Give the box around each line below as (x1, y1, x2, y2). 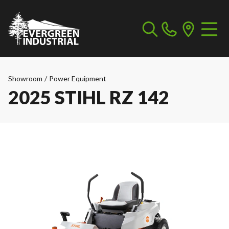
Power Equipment (49, 74, 106, 83)
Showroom (8, 74, 42, 83)
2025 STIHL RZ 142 (8, 86, 169, 108)
